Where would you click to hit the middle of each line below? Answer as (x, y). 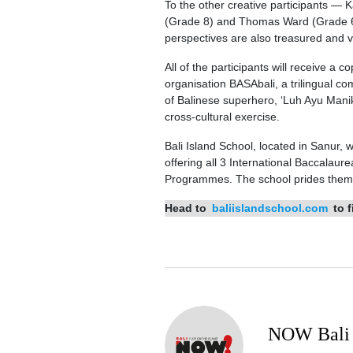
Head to (187, 208)
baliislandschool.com (269, 208)
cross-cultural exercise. (222, 117)
